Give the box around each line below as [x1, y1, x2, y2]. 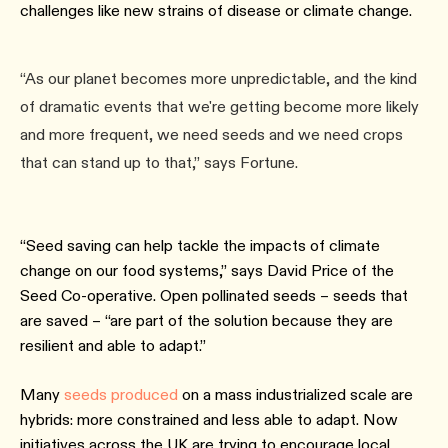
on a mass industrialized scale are [178, 385, 413, 404]
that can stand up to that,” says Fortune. [20, 153, 298, 172]
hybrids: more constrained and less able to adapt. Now [20, 410, 398, 429]
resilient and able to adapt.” [20, 336, 206, 355]
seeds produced [64, 385, 178, 404]
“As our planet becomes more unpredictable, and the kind [20, 69, 417, 88]
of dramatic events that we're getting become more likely [20, 97, 419, 116]
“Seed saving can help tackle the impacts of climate [20, 236, 380, 255]
